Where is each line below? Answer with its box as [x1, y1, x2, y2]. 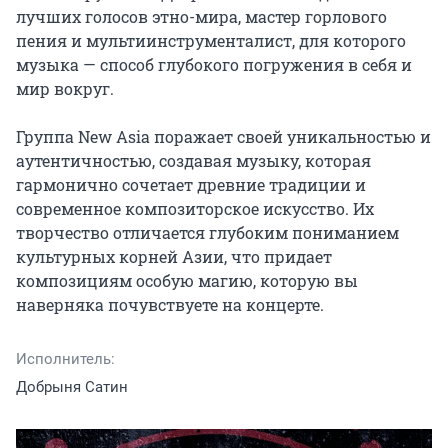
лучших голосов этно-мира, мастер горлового [16, 6, 387, 28]
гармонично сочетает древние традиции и [16, 174, 366, 196]
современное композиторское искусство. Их [16, 198, 374, 220]
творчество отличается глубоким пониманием [16, 222, 399, 244]
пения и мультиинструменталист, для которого [16, 30, 406, 52]
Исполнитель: [16, 350, 115, 369]
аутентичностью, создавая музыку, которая [16, 150, 371, 172]
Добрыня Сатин [16, 378, 128, 397]
